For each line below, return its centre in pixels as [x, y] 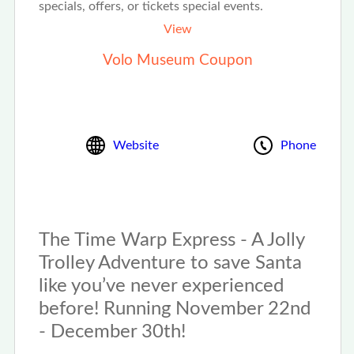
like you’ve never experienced [161, 286]
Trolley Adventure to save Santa [170, 263]
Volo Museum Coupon [178, 61]
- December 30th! [112, 331]
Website [136, 145]
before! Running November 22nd [174, 309]
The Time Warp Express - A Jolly [171, 240]
